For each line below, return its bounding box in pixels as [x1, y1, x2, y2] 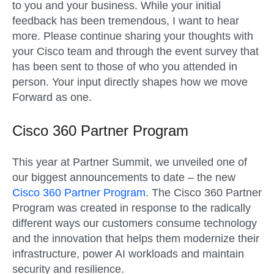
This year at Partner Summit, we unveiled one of [12, 155, 247, 168]
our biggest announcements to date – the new [12, 171, 235, 183]
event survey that [175, 45, 259, 58]
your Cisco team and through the [12, 45, 175, 58]
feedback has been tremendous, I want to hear [12, 15, 239, 28]
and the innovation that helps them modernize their [12, 232, 259, 245]
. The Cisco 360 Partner [146, 186, 262, 199]
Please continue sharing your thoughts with [43, 30, 253, 43]
